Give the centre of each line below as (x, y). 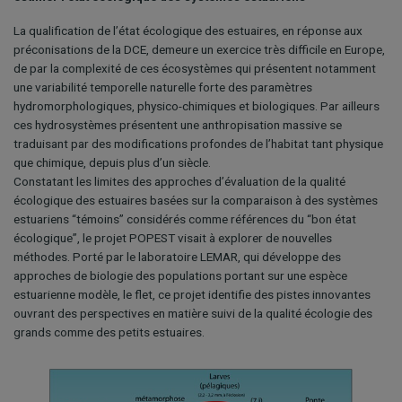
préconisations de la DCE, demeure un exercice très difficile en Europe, (199, 49)
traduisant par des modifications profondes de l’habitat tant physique (198, 143)
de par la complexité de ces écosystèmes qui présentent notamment (195, 68)
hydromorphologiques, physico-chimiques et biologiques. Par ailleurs (197, 105)
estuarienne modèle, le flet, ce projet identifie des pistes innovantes (192, 294)
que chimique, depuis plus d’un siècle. (112, 162)
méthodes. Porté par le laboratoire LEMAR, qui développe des (177, 256)
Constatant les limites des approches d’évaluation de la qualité (179, 181)
